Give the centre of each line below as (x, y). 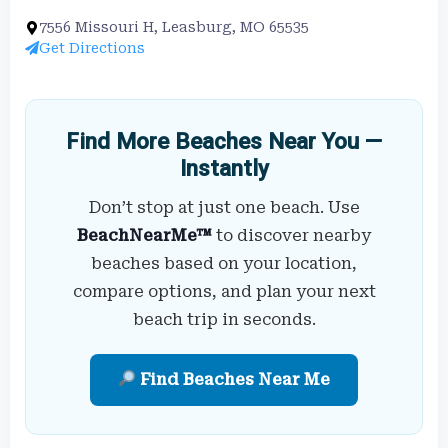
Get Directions (92, 47)
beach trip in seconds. (224, 319)
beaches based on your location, (224, 263)
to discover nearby (291, 235)
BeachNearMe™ (144, 235)
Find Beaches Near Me (233, 379)
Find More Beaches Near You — (224, 140)
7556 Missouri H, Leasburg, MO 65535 (174, 26)
